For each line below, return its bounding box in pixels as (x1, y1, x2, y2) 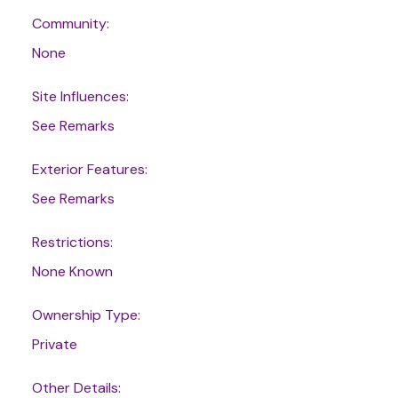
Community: (31, 13, 109, 33)
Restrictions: (31, 232, 113, 251)
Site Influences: (31, 86, 129, 106)
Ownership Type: (31, 305, 140, 324)
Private (31, 334, 77, 354)
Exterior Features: (31, 159, 147, 179)
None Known (31, 261, 113, 281)
